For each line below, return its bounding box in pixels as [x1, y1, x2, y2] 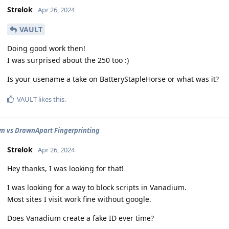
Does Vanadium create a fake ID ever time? [7, 213, 154, 223]
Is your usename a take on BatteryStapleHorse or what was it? [7, 74, 219, 84]
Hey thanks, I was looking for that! [7, 163, 124, 173]
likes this [37, 94, 64, 104]
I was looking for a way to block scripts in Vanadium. [7, 182, 187, 192]
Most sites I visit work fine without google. [7, 194, 151, 204]
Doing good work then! [7, 43, 85, 53]
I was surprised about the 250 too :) [7, 55, 129, 65]
